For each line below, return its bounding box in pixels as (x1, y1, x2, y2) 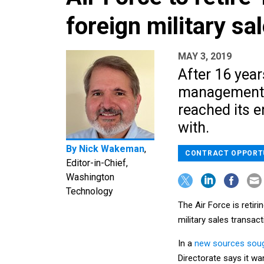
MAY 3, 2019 (178, 50, 232, 62)
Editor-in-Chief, (66, 157, 128, 169)
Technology (66, 185, 113, 197)
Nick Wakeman (79, 143, 144, 154)
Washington (66, 171, 114, 183)
